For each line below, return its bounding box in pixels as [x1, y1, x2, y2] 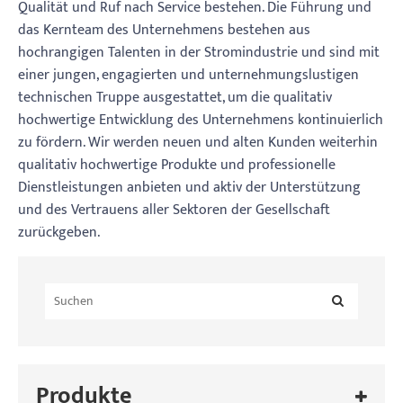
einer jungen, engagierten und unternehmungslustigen [18, 63, 359, 88]
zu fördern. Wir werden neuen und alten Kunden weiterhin [18, 130, 378, 156]
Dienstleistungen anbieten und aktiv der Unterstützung [18, 175, 361, 201]
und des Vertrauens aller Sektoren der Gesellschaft [18, 198, 330, 223]
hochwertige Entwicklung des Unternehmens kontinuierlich [18, 108, 383, 133]
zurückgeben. [18, 220, 100, 246]
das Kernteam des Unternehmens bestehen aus [18, 18, 310, 43]
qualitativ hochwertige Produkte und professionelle [18, 153, 336, 178]
